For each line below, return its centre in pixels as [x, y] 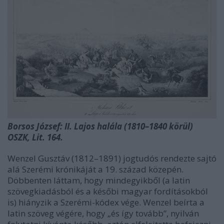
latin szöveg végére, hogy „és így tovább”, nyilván [103, 213]
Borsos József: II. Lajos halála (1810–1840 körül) [100, 126]
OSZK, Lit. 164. [35, 137]
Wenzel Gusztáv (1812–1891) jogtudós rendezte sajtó [112, 158]
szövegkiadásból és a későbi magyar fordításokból [108, 191]
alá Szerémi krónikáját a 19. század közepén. [95, 169]
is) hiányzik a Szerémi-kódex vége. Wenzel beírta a [106, 202]
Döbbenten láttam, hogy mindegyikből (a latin [99, 180]
